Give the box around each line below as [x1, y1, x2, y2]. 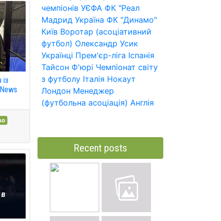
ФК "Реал [105, 3, 140, 13]
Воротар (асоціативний [60, 27, 151, 37]
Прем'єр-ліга [75, 50, 126, 60]
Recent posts [74, 142, 127, 154]
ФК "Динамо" [107, 15, 157, 25]
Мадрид [41, 15, 73, 25]
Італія [83, 74, 105, 84]
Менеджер [73, 86, 114, 96]
